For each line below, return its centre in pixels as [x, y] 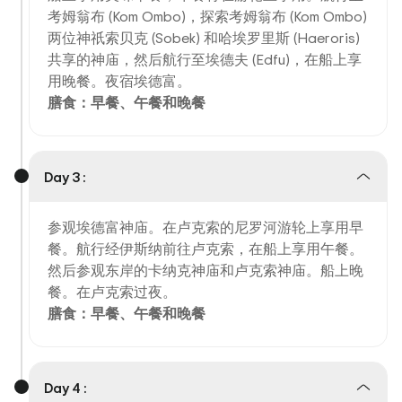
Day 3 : [65, 177]
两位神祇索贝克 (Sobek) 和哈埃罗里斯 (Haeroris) [204, 38]
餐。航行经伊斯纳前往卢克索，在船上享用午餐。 [205, 249]
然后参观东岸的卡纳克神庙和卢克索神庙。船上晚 [205, 270]
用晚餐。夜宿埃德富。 [119, 81]
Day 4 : [66, 388]
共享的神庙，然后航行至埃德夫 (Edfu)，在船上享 [205, 59]
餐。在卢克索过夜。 [112, 292]
